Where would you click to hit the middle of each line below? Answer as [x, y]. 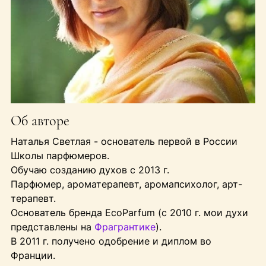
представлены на [52, 227]
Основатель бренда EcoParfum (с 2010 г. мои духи [129, 213]
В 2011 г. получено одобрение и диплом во [111, 241]
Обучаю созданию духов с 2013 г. [90, 170]
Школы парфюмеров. [60, 156]
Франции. [33, 256]
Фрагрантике [125, 227]
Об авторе [40, 121]
